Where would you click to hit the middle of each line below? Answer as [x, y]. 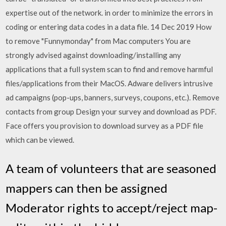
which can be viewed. [40, 140]
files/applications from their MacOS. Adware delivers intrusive [109, 83]
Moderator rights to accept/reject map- [112, 207]
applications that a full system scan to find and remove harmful [109, 69]
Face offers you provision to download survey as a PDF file [105, 126]
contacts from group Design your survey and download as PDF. [111, 111]
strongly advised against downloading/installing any [94, 55]
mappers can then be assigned [87, 188]
